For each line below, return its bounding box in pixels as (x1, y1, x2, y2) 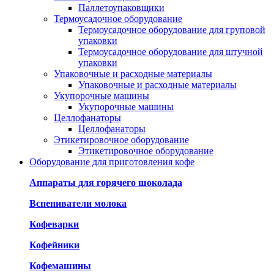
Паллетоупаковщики (78, 2, 165, 13)
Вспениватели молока (29, 198, 127, 209)
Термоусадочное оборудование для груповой (78, 24, 265, 35)
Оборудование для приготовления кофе (29, 156, 194, 167)
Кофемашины (29, 260, 91, 271)
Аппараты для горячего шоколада (29, 177, 182, 188)
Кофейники (29, 239, 80, 250)
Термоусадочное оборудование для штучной (78, 46, 263, 57)
